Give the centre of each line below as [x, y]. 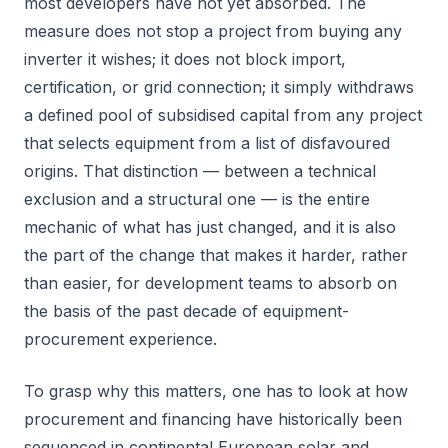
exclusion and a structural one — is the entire [197, 199]
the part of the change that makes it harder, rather [216, 255]
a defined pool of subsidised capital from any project [223, 115]
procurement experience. [120, 339]
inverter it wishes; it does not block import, [185, 59]
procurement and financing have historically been [213, 419]
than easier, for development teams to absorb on [210, 283]
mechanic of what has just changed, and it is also [210, 227]
